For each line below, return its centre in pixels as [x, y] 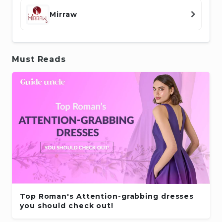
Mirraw [63, 14]
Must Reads [39, 59]
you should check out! [67, 206]
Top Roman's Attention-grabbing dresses [107, 196]
